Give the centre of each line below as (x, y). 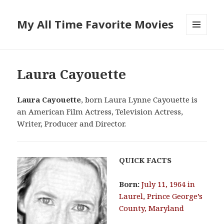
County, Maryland (152, 208)
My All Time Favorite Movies (95, 24)
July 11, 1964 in (168, 184)
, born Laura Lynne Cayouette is (139, 100)
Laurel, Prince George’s (161, 196)
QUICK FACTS (145, 160)
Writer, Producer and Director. (72, 124)
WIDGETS (201, 56)
